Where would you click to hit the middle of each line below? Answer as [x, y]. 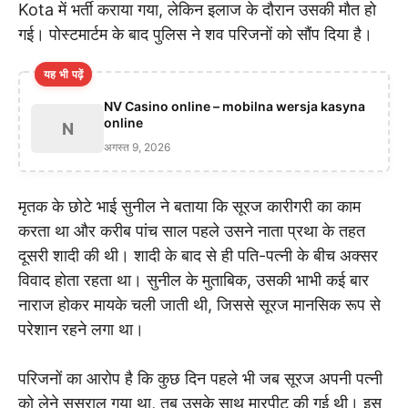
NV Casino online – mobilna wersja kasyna [235, 106]
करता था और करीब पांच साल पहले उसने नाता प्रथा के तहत [192, 230]
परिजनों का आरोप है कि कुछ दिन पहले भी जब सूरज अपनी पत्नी [200, 378]
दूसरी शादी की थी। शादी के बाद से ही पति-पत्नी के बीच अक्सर [198, 255]
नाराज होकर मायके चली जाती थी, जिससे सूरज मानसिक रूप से [199, 304]
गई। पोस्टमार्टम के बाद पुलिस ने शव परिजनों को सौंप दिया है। [195, 34]
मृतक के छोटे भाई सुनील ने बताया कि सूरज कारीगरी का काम [189, 206]
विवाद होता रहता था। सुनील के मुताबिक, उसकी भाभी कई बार [194, 280]
